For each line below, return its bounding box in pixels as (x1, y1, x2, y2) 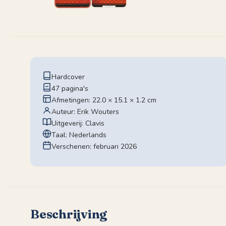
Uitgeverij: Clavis (51, 118, 104, 128)
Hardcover (51, 72, 85, 82)
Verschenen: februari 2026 (51, 141, 137, 151)
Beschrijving (30, 206, 107, 221)
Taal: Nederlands (51, 130, 106, 140)
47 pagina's (51, 83, 88, 93)
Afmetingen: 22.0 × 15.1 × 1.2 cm (51, 95, 156, 105)
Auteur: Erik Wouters (51, 106, 119, 117)
